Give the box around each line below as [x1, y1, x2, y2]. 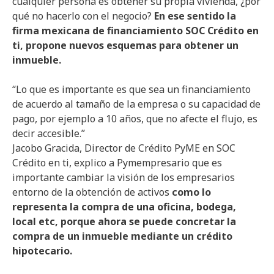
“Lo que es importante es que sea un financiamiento [12, 83, 251, 96]
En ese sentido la [154, 9, 236, 23]
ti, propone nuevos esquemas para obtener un [12, 39, 239, 52]
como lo [172, 185, 211, 199]
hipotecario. [12, 244, 72, 257]
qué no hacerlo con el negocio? [12, 9, 154, 23]
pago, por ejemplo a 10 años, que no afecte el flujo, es [12, 112, 257, 125]
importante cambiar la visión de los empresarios [12, 171, 235, 184]
